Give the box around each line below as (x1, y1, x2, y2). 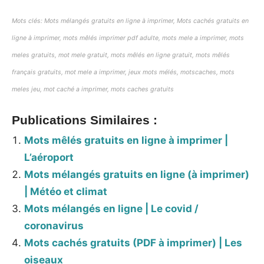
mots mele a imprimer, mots (162, 34, 244, 42)
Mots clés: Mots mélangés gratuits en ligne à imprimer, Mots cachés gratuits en (12, 17, 249, 25)
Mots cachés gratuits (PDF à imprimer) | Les (24, 236, 243, 249)
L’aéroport (24, 151, 74, 163)
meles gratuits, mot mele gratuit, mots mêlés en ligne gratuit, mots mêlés (12, 51, 230, 60)
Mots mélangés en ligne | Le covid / (24, 202, 199, 214)
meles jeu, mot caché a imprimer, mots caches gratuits (12, 85, 174, 94)
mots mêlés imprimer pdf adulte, (63, 34, 162, 42)
